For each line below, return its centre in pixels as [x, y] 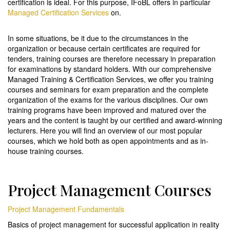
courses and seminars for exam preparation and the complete [108, 89]
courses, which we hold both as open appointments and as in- [108, 141]
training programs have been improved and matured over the [107, 110]
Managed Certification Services [58, 12]
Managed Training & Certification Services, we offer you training [111, 79]
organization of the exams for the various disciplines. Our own [108, 100]
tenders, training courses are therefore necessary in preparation [112, 59]
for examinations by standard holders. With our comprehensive [110, 69]
